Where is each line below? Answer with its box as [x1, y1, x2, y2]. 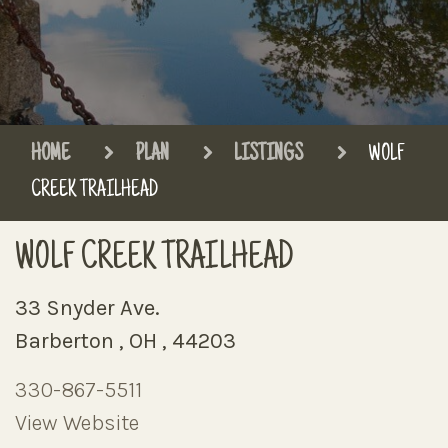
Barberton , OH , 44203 [15, 328, 236, 354]
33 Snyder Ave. [15, 295, 160, 321]
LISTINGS [234, 143, 303, 167]
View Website [15, 410, 139, 436]
